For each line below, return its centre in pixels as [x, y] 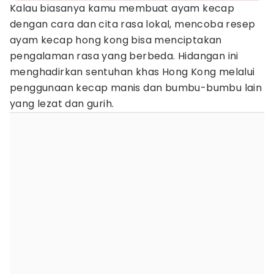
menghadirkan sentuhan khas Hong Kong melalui [132, 72]
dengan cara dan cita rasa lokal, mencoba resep [133, 24]
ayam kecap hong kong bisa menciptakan [116, 40]
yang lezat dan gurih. [62, 104]
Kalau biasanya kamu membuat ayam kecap [122, 8]
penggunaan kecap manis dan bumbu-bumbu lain [136, 88]
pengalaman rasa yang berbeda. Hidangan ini [124, 56]
